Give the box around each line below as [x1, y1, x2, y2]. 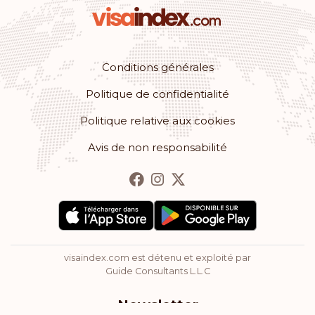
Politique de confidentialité [86, 86, 229, 101]
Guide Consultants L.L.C [105, 265, 210, 276]
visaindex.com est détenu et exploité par [64, 252, 251, 263]
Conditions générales [101, 60, 214, 74]
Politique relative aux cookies [80, 113, 235, 127]
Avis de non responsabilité [88, 140, 227, 154]
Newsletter [117, 296, 198, 314]
